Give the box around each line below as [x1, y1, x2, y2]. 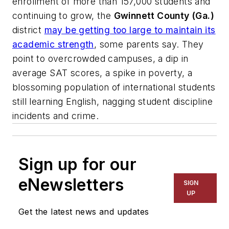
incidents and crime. [12, 110, 99, 121]
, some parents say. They [94, 38, 204, 50]
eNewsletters [18, 174, 124, 195]
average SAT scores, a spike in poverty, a [12, 67, 193, 78]
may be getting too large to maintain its [44, 24, 216, 35]
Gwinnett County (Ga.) [113, 10, 215, 21]
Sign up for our [18, 154, 136, 174]
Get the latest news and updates [18, 206, 149, 217]
